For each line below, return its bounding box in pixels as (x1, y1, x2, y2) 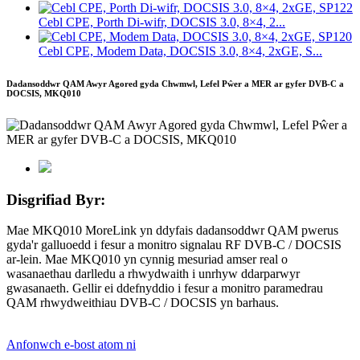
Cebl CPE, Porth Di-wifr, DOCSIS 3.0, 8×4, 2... (39, 15, 285, 30)
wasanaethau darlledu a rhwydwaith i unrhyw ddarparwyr (6, 267, 300, 281)
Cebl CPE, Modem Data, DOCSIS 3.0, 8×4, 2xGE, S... (39, 44, 322, 59)
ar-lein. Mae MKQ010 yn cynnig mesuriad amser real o (6, 252, 288, 267)
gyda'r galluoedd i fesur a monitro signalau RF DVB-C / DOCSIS (6, 238, 342, 252)
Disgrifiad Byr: (6, 190, 105, 208)
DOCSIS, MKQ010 (6, 88, 81, 99)
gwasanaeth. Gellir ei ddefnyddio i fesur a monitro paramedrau (6, 281, 323, 296)
